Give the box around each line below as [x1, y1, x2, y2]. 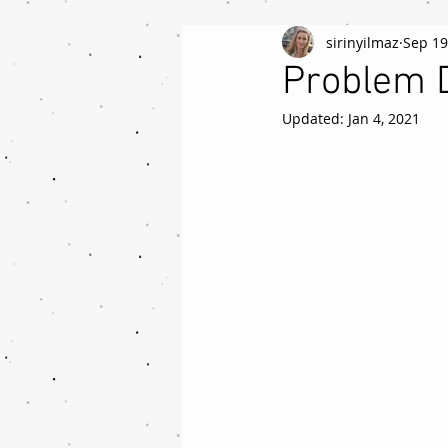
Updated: [282, 109, 348, 128]
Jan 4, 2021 [348, 109, 420, 128]
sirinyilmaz [326, 32, 399, 52]
